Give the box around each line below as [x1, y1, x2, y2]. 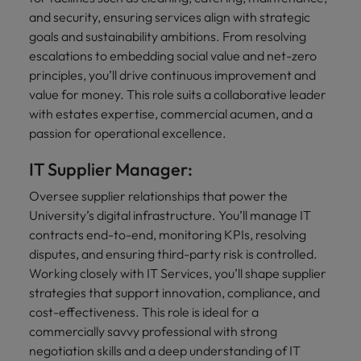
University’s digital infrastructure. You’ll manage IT [29, 206, 311, 223]
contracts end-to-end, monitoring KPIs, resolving [29, 226, 306, 243]
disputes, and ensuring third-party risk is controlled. [29, 245, 317, 262]
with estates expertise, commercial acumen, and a [29, 105, 313, 122]
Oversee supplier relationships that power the [29, 187, 288, 204]
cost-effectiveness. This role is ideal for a [29, 303, 259, 320]
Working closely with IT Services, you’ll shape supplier [29, 264, 326, 281]
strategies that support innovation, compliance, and [29, 284, 320, 301]
